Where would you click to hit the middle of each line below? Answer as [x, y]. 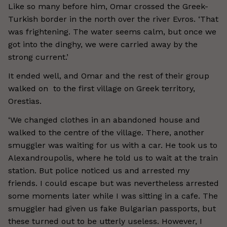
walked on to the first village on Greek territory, [102, 88]
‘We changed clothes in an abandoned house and [104, 120]
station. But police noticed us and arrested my [99, 171]
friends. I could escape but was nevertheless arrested [113, 183]
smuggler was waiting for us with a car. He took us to [113, 145]
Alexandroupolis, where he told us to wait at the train [113, 158]
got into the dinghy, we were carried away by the [103, 44]
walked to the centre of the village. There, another [106, 133]
